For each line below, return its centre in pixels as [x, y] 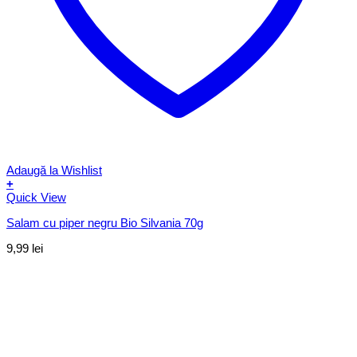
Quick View [36, 197]
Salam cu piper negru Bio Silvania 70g [105, 223]
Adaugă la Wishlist [54, 170]
